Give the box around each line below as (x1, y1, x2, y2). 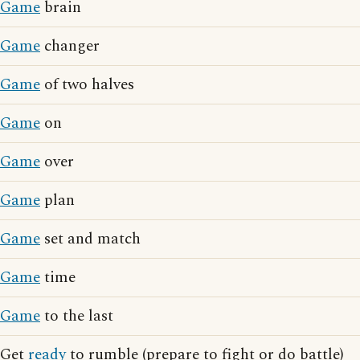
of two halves (40, 73, 134, 96)
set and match (40, 227, 141, 251)
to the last (40, 305, 113, 328)
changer (40, 35, 100, 58)
